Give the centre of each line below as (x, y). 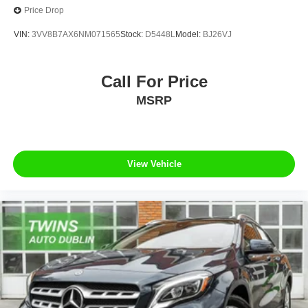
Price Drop (44, 11)
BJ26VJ (217, 34)
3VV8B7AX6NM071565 (76, 34)
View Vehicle (154, 164)
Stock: (133, 34)
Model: (189, 34)
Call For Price (154, 82)
